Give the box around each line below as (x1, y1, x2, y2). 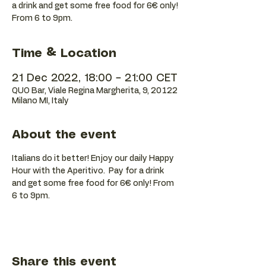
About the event (12, 129, 116, 141)
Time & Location (12, 48, 116, 59)
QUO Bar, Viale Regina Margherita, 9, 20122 (12, 87, 178, 95)
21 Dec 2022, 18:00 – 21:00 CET (12, 73, 178, 84)
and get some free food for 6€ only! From (12, 179, 176, 188)
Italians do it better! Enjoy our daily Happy (12, 154, 176, 163)
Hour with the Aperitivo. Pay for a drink (12, 167, 166, 175)
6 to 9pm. (12, 192, 50, 200)
